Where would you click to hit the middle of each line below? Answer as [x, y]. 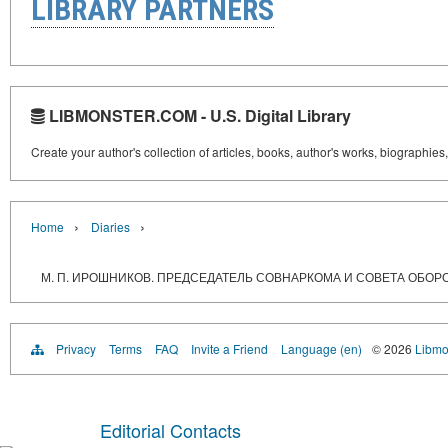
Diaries [110, 226]
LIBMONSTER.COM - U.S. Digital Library [198, 115]
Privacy [76, 348]
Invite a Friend [229, 348]
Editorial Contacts [170, 430]
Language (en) [321, 348]
